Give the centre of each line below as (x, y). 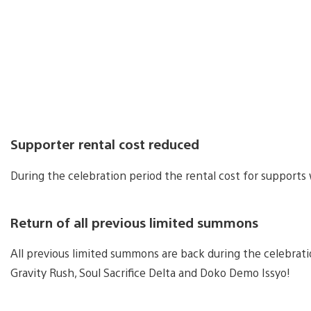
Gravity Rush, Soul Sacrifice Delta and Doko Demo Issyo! (150, 273)
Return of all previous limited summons (134, 222)
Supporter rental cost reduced (105, 144)
